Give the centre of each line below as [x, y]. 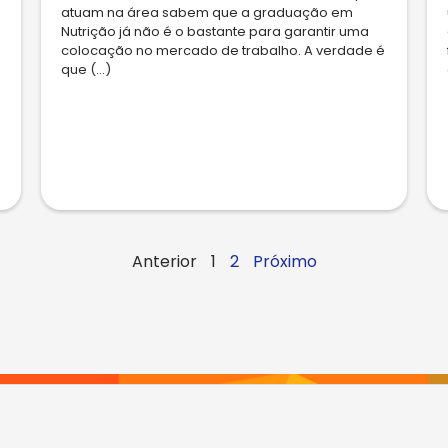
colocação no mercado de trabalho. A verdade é [222, 51]
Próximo [284, 261]
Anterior [164, 261]
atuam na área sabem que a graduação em [206, 13]
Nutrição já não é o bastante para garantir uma [214, 32]
